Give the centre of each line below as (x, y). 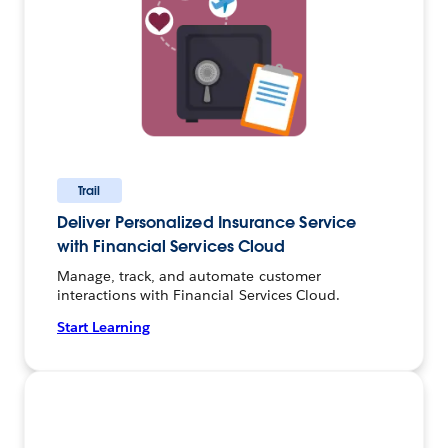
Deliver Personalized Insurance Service (207, 222)
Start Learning (103, 326)
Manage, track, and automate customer (189, 275)
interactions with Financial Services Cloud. (198, 294)
